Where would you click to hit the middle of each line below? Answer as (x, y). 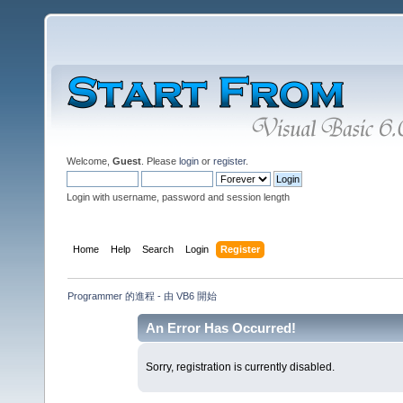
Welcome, (90, 161)
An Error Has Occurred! (221, 327)
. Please (160, 161)
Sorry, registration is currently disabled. (240, 367)
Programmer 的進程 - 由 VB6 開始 (143, 296)
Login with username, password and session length (178, 197)
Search (158, 249)
